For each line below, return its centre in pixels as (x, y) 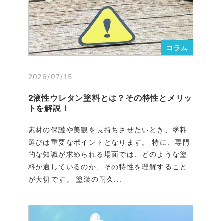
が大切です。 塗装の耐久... (75, 179)
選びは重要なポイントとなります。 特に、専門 (109, 142)
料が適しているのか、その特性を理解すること (108, 166)
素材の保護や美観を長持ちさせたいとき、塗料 (108, 129)
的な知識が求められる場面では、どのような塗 (108, 154)
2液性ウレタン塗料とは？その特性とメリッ (110, 97)
